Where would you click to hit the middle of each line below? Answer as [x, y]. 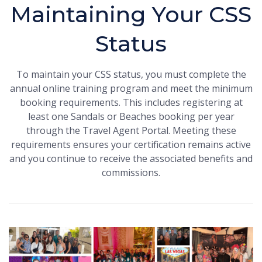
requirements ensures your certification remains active [131, 144]
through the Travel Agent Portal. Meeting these [131, 130]
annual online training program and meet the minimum [131, 88]
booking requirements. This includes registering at [131, 102]
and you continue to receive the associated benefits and [131, 158]
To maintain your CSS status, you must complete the [131, 74]
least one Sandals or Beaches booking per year [131, 116]
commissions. [131, 172]
